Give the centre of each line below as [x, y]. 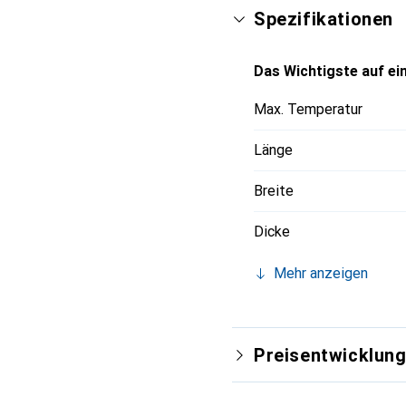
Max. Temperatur [308, 109]
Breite [274, 191]
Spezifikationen [324, 19]
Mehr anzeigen [321, 273]
